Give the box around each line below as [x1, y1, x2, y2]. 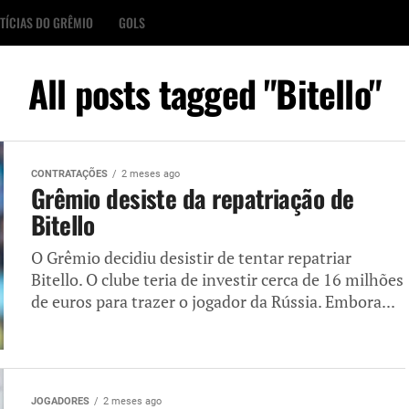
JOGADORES [31, 395, 89, 407]
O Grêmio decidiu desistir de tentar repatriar [31, 247, 351, 268]
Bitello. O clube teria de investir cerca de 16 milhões [31, 269, 404, 290]
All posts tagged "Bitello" [27, 66, 382, 121]
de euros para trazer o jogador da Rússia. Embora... [31, 291, 395, 312]
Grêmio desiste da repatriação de [31, 180, 354, 216]
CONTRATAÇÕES [31, 168, 108, 180]
